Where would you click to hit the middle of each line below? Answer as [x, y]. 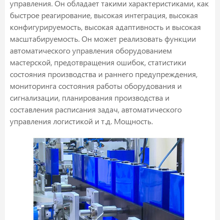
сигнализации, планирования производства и [90, 98]
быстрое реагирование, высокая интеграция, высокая [104, 15]
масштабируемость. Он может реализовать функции [103, 39]
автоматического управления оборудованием [91, 51]
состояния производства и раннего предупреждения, [104, 74]
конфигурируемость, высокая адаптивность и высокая [105, 27]
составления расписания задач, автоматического [96, 110]
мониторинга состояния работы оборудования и [96, 86]
